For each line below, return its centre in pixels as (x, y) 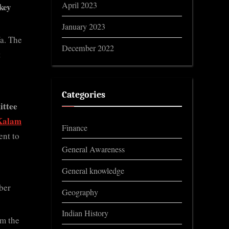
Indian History (85, 213)
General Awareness (93, 149)
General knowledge (93, 170)
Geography (80, 192)
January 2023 (84, 27)
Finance (75, 128)
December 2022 (88, 48)
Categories (84, 95)
